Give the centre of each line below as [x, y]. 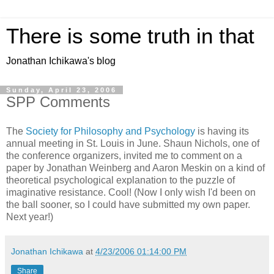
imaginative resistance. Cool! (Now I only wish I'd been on [131, 192]
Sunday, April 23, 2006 [61, 90]
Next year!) [30, 217]
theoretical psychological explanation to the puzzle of [120, 180]
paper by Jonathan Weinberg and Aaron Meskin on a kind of [135, 168]
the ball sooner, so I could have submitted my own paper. [128, 204]
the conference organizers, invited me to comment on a [124, 155]
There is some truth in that [130, 36]
